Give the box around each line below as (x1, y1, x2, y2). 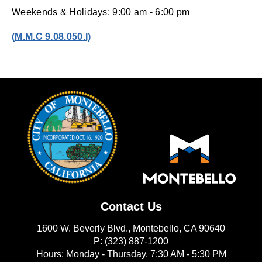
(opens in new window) (90, 30, 195, 41)
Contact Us (100, 200, 162, 213)
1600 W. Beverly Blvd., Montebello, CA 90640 (37, 223, 225, 234)
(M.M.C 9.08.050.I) (12, 31, 91, 42)
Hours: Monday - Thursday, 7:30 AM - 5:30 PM (36, 249, 226, 260)
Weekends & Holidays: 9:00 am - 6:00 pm (12, 6, 190, 17)
